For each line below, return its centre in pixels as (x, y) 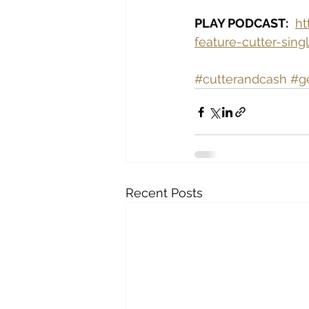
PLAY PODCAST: (241, 23)
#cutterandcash (241, 79)
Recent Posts (164, 193)
